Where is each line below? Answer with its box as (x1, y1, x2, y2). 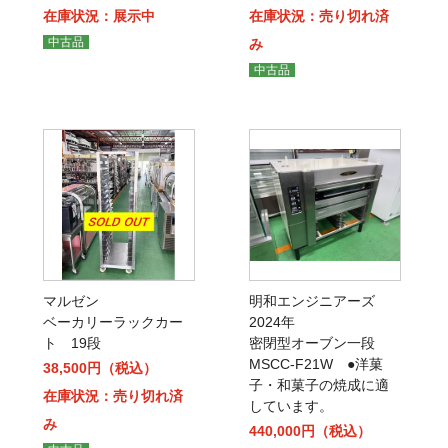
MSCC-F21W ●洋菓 (249, 356, 384, 372)
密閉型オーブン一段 (249, 335, 390, 351)
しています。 (249, 398, 334, 414)
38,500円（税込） (42, 360, 157, 376)
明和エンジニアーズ (249, 293, 390, 309)
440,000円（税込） (249, 423, 372, 439)
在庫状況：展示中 (42, 8, 155, 24)
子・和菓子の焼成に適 (249, 377, 390, 393)
